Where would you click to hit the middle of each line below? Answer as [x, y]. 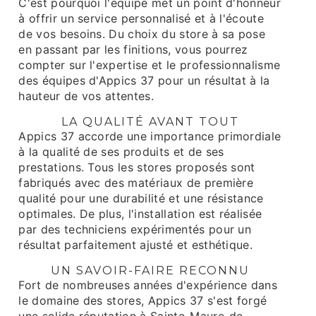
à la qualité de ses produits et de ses [121, 152]
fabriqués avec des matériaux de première [136, 183]
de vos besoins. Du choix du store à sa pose [142, 34]
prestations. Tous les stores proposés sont [137, 167]
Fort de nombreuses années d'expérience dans [148, 285]
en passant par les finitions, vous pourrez [133, 49]
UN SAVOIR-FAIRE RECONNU [150, 271]
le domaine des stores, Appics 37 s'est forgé [143, 300]
